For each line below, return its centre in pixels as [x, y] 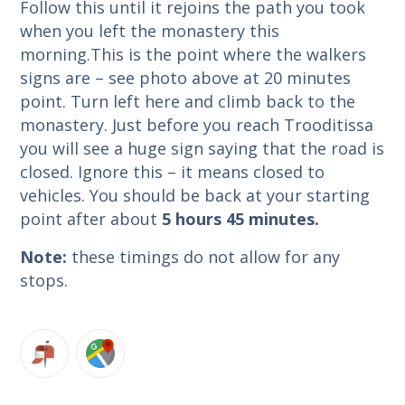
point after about [91, 218]
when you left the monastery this [150, 30]
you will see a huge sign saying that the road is [202, 148]
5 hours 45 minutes [239, 218]
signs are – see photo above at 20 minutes [186, 77]
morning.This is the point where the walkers [193, 54]
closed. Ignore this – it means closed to [173, 171]
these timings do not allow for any [206, 256]
